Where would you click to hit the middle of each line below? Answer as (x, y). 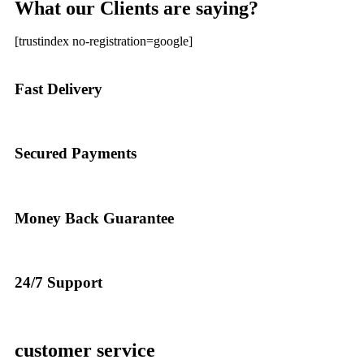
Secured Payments (76, 154)
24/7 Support (58, 283)
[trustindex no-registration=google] (104, 41)
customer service (85, 350)
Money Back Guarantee (94, 218)
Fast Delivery (58, 89)
